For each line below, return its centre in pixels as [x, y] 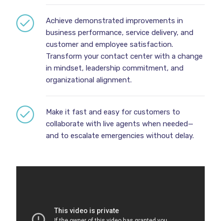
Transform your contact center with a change [124, 56]
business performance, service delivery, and [119, 33]
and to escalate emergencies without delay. [120, 136]
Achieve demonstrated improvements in [114, 21]
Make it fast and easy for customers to [113, 112]
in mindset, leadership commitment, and [114, 68]
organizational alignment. [89, 80]
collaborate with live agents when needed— [119, 124]
